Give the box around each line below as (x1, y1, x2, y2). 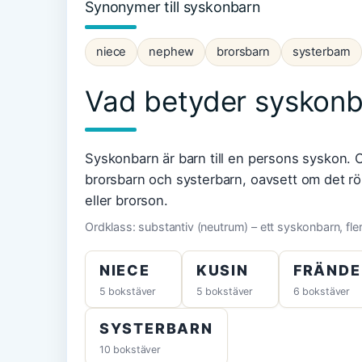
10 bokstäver (99, 343, 161, 356)
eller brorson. (85, 192, 168, 209)
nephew (149, 44, 195, 59)
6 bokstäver (293, 284, 351, 297)
